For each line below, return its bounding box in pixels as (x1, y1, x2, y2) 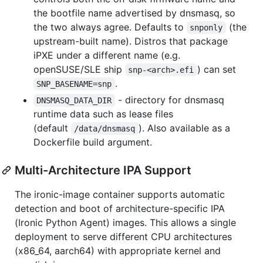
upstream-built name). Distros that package (33, 35, 228, 47)
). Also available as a (138, 122, 233, 134)
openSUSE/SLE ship (33, 63, 125, 75)
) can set (197, 63, 236, 75)
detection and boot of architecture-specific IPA (15, 202, 225, 214)
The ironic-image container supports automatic (15, 188, 225, 200)
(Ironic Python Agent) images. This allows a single (15, 216, 236, 228)
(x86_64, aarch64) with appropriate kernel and (15, 244, 221, 257)
